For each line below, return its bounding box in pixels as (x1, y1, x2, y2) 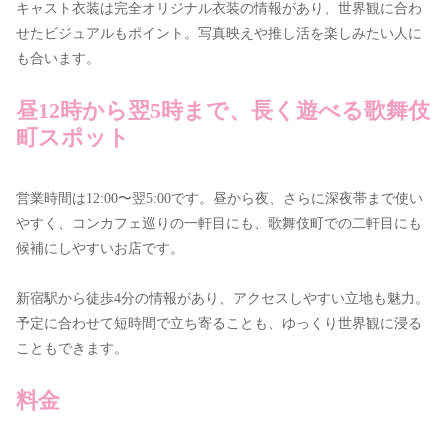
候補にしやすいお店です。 (16, 241, 184, 257)
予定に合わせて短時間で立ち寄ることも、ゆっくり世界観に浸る (16, 316, 422, 332)
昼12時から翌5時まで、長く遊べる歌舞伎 (16, 97, 430, 123)
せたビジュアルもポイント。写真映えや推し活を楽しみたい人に (16, 26, 422, 42)
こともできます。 (16, 341, 128, 357)
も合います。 (16, 51, 100, 67)
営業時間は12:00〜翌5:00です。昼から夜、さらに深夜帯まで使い (16, 191, 423, 207)
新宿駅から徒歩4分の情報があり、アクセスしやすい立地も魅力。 (16, 291, 429, 307)
